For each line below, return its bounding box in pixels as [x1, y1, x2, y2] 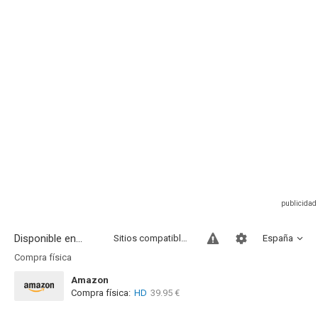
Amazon [71, 275, 109, 285]
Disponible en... [14, 232, 82, 245]
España [263, 233, 293, 243]
